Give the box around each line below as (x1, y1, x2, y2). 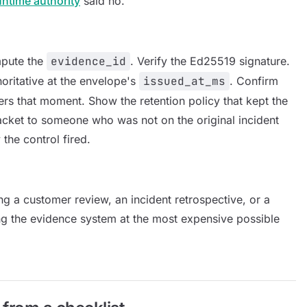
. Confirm (230, 74, 278, 88)
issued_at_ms (143, 74, 225, 88)
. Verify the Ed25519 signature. (130, 54, 290, 68)
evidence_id (51, 54, 126, 69)
